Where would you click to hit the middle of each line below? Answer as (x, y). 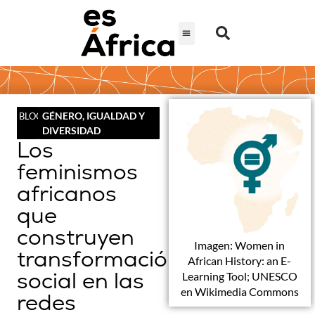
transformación (99, 259)
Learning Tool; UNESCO (239, 276)
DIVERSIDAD (72, 131)
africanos (67, 194)
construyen (76, 237)
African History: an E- (240, 260)
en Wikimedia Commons (239, 291)
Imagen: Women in (240, 245)
